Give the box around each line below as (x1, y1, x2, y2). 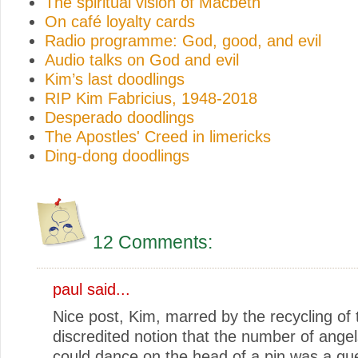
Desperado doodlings (45, 108, 194, 126)
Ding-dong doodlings (45, 146, 189, 165)
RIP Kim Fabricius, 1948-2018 (45, 89, 257, 107)
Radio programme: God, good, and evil (45, 31, 321, 50)
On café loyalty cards (45, 12, 195, 30)
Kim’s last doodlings (45, 70, 185, 88)
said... (82, 280, 130, 298)
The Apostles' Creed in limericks (45, 127, 271, 145)
